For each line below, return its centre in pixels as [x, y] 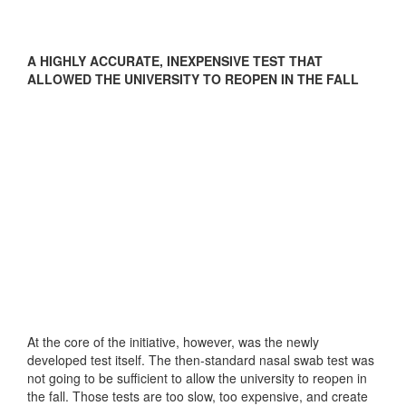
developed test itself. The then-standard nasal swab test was [201, 359]
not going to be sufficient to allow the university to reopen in [197, 377]
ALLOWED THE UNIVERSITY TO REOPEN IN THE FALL [193, 78]
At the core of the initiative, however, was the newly [173, 341]
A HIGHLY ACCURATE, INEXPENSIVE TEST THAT [175, 60]
